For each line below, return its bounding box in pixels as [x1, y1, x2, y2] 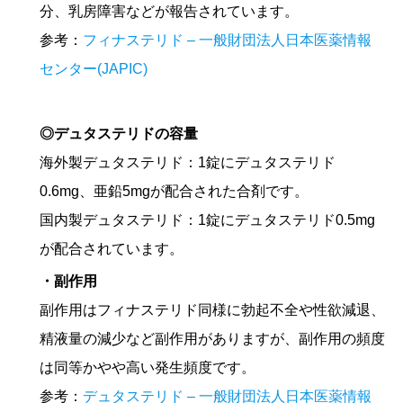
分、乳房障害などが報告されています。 [40, 4, 299, 20]
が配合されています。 [40, 241, 184, 257]
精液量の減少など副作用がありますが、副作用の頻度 [40, 331, 385, 347]
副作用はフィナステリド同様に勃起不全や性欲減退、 [40, 302, 385, 318]
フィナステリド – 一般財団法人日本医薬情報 [83, 32, 372, 49]
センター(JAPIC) [40, 61, 148, 77]
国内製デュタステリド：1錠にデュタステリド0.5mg [40, 212, 375, 228]
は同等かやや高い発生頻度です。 [40, 360, 255, 376]
